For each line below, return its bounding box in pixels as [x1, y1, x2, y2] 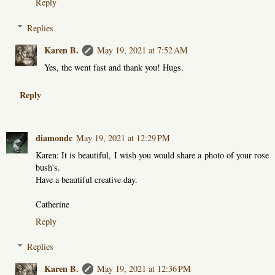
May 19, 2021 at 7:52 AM [97, 44, 188, 56]
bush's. [36, 161, 60, 173]
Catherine [36, 198, 69, 210]
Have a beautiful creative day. [36, 173, 137, 185]
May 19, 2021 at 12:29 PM [76, 131, 170, 144]
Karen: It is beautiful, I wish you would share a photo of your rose [36, 149, 269, 161]
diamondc [36, 131, 72, 144]
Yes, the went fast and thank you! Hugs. [44, 61, 184, 73]
